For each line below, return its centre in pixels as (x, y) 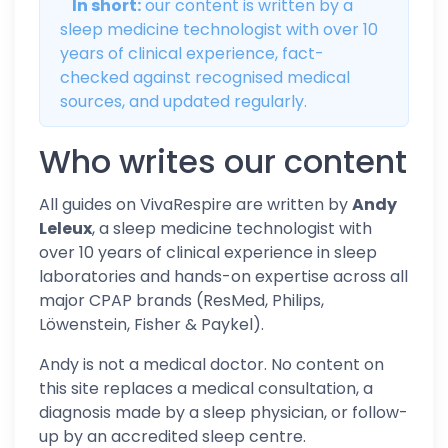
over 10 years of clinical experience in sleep (208, 252)
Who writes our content (223, 161)
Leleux (65, 228)
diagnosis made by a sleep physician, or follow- (223, 412)
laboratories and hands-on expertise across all (223, 276)
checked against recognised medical (205, 77)
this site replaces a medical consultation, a (206, 388)
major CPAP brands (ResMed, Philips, (181, 300)
